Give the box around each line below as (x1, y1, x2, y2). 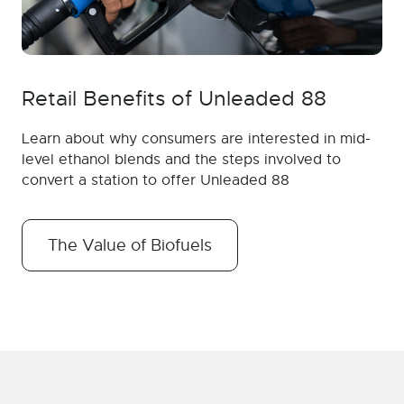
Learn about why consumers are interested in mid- (22, 130, 371, 149)
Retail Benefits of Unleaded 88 (22, 86, 326, 113)
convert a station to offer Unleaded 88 (22, 171, 289, 190)
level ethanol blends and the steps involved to (22, 151, 341, 170)
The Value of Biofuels (48, 235, 212, 256)
